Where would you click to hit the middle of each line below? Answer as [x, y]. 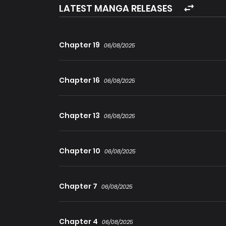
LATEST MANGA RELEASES [116, 9]
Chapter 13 [79, 116]
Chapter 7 [78, 186]
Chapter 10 [80, 151]
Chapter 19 [79, 45]
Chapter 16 [79, 80]
